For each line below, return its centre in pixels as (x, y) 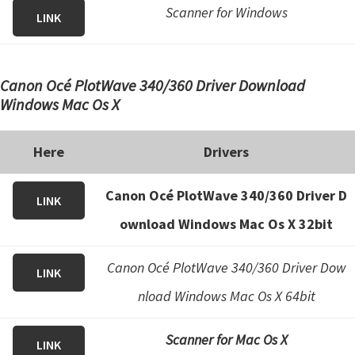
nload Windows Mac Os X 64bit (226, 296)
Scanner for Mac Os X (226, 340)
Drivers (226, 152)
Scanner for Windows (226, 12)
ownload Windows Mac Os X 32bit (226, 224)
